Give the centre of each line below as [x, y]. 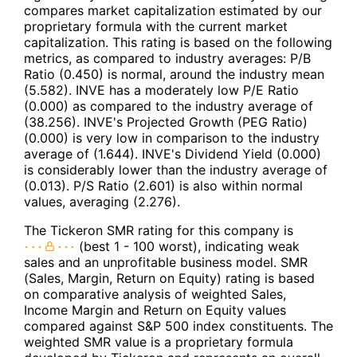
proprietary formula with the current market [156, 27]
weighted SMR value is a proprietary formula [159, 342]
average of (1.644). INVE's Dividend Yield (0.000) [173, 154]
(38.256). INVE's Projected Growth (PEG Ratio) [166, 122]
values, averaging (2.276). [102, 202]
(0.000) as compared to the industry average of [169, 106]
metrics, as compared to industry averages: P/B [167, 59]
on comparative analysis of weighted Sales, [155, 294]
